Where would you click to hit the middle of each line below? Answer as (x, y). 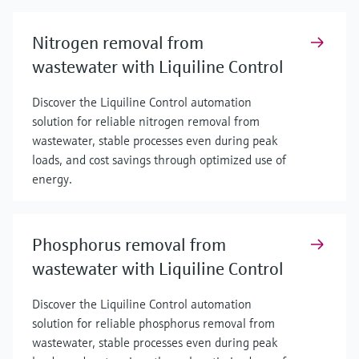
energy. (54, 179)
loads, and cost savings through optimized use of (159, 159)
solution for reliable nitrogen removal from (146, 121)
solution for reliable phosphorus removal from (153, 323)
